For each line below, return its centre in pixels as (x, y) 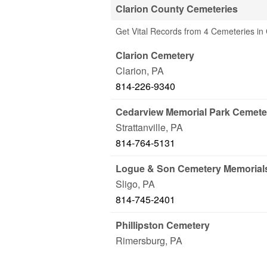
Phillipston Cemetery (163, 225)
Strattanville (141, 127)
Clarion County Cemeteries (177, 9)
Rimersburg (140, 240)
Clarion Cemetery (155, 55)
